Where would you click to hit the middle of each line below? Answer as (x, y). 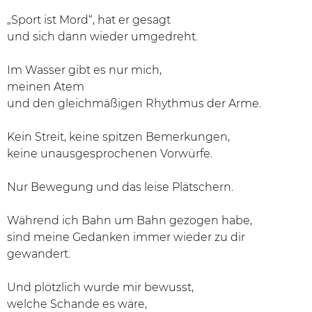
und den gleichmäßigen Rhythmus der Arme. (134, 103)
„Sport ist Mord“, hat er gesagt (89, 20)
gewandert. (39, 254)
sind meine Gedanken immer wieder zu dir (126, 237)
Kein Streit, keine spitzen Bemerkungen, (118, 137)
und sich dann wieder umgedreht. (102, 37)
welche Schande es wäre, (77, 304)
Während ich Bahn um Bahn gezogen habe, (130, 220)
